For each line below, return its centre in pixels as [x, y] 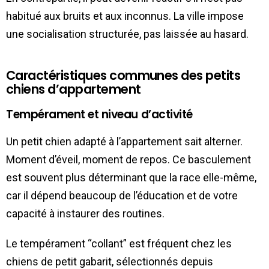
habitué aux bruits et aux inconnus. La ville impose [125, 16]
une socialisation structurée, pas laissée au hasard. [127, 34]
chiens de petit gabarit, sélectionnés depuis [110, 261]
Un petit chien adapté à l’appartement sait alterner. [124, 141]
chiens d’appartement [74, 89]
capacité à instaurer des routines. [85, 213]
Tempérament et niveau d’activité [99, 114]
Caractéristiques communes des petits [123, 75]
